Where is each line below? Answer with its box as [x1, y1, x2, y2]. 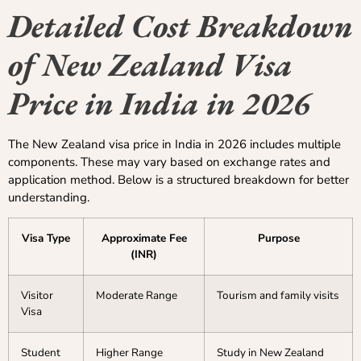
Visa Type [22, 230, 70, 247]
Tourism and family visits [217, 288, 339, 304]
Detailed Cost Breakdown [8, 4, 353, 47]
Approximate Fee [101, 230, 187, 247]
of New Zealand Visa [8, 43, 293, 85]
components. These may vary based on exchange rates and [8, 153, 330, 170]
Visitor [21, 288, 53, 304]
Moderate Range [96, 288, 177, 304]
